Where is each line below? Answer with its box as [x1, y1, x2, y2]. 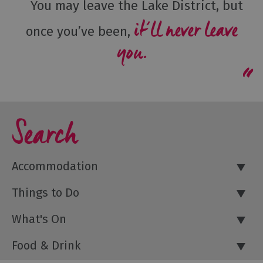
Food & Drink [12, 238, 80, 252]
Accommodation [12, 159, 98, 173]
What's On [12, 211, 66, 226]
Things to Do [12, 185, 79, 200]
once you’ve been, [25, 23, 134, 39]
